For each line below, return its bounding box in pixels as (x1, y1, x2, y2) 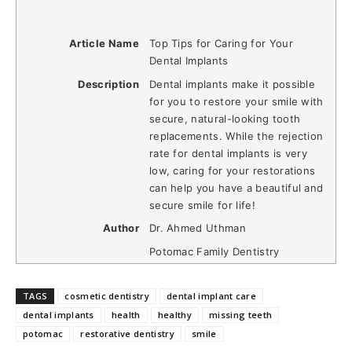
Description (78, 77, 139, 90)
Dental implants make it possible (148, 77, 316, 90)
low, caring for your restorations (148, 163, 316, 177)
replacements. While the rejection (148, 129, 324, 142)
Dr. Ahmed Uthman (148, 222, 247, 235)
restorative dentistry (80, 328, 174, 340)
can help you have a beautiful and (148, 181, 324, 194)
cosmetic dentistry (64, 290, 150, 302)
